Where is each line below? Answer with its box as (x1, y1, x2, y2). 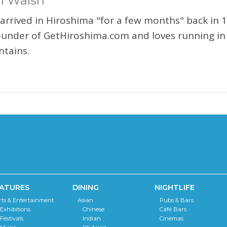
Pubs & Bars (160, 196, 194, 204)
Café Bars (160, 205, 187, 213)
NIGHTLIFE (155, 182, 195, 192)
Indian (82, 214, 101, 222)
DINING (72, 182, 99, 192)
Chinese (82, 205, 104, 213)
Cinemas (160, 214, 184, 222)
